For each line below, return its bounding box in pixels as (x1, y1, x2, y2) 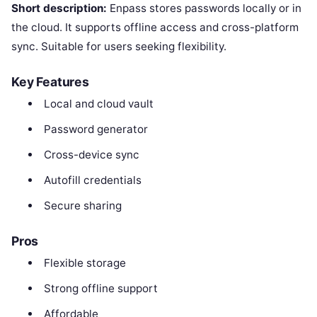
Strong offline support (43, 281, 158, 295)
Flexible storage (43, 255, 126, 270)
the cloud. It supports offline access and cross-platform (11, 20, 299, 34)
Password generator (43, 122, 148, 136)
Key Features (11, 74, 89, 89)
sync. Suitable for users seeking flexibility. (11, 39, 226, 53)
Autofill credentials (43, 173, 142, 187)
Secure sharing (43, 198, 122, 212)
